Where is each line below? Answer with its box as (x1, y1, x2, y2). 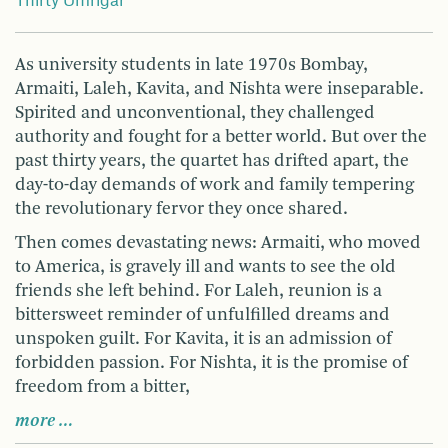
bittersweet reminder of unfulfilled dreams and (15, 306, 390, 325)
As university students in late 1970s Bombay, (15, 56, 368, 75)
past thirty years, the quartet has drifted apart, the (15, 152, 409, 171)
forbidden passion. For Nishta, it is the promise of (15, 354, 408, 373)
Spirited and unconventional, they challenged (15, 104, 375, 123)
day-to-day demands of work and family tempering (15, 176, 414, 195)
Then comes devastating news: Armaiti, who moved (15, 234, 421, 253)
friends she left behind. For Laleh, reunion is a (15, 282, 382, 301)
